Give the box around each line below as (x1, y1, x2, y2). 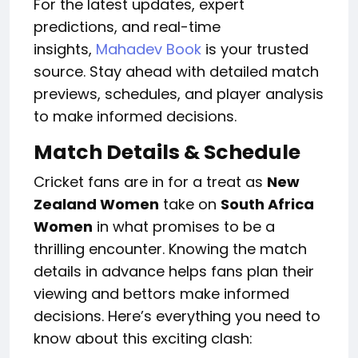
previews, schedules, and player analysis (34, 83, 324, 104)
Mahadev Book (96, 38, 201, 59)
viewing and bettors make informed (34, 283, 289, 304)
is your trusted (201, 38, 308, 59)
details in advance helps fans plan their (34, 261, 314, 281)
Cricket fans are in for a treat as (34, 171, 267, 192)
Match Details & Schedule (34, 137, 300, 166)
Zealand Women (34, 193, 159, 214)
